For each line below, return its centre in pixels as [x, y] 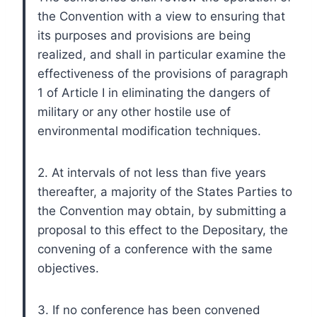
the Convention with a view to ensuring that [161, 16]
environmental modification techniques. [149, 131]
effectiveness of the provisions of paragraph [163, 73]
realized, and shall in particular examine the [162, 54]
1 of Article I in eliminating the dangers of [154, 92]
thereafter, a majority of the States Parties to [165, 191]
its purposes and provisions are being [144, 35]
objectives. [68, 268]
